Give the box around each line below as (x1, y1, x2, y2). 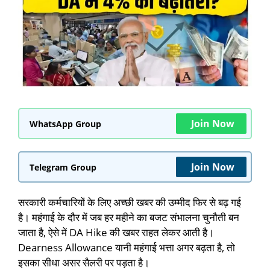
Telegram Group (30, 161, 96, 173)
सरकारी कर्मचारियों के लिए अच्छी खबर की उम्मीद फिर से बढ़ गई (18, 195, 241, 210)
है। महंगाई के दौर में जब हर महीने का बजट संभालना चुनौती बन (18, 210, 239, 225)
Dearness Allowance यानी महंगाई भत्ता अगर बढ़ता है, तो (18, 240, 235, 255)
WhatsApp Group (30, 118, 101, 130)
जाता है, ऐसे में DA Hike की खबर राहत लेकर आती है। (18, 225, 214, 240)
